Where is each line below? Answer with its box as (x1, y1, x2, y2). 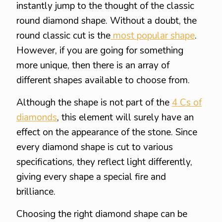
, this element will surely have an (57, 111, 194, 124)
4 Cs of (172, 96, 202, 109)
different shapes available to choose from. (16, 74, 190, 87)
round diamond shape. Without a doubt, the (16, 14, 197, 27)
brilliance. (16, 185, 55, 198)
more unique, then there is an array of (16, 59, 169, 72)
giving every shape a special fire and (16, 170, 166, 183)
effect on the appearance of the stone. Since (16, 126, 197, 139)
